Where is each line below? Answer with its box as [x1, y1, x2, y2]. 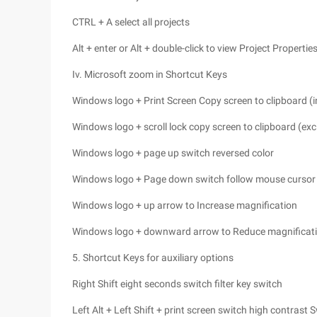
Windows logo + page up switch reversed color [72, 147, 274, 158]
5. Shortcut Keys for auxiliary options [72, 252, 234, 263]
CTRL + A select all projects [72, 16, 190, 28]
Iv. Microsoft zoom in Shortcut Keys [72, 69, 227, 80]
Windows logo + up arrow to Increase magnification [72, 200, 297, 211]
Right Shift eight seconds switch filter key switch [72, 278, 282, 289]
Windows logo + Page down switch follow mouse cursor [72, 173, 316, 185]
